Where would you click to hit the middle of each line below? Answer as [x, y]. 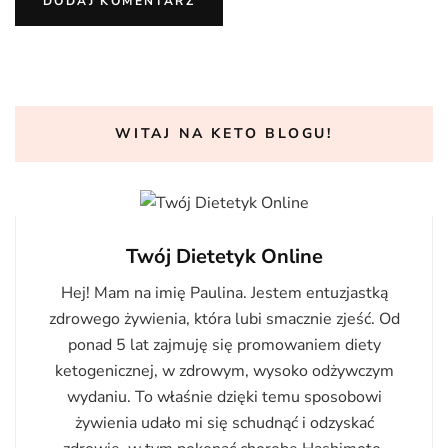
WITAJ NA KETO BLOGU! [224, 133]
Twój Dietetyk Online [224, 256]
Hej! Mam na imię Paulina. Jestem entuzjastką [224, 292]
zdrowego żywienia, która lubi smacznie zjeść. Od [224, 318]
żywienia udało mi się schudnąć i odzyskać [224, 422]
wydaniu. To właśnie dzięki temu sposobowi [224, 396]
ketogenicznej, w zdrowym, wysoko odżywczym [224, 370]
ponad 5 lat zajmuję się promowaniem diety [224, 344]
